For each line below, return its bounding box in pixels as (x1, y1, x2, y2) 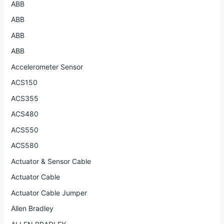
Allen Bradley (10, 204, 53, 213)
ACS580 (10, 141, 38, 150)
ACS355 (10, 93, 38, 102)
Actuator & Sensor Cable (10, 156, 91, 165)
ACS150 (10, 78, 37, 87)
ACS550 (10, 125, 38, 134)
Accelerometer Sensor (10, 62, 83, 71)
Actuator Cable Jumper (10, 188, 87, 197)
